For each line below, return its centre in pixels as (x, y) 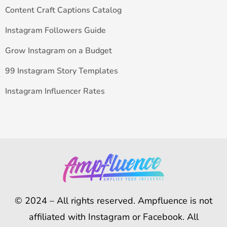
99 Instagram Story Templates (62, 71)
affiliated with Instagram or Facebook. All (113, 217)
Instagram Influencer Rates (55, 91)
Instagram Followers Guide (55, 30)
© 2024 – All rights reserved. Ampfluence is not (113, 201)
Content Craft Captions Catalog (63, 10)
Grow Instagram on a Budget (59, 51)
